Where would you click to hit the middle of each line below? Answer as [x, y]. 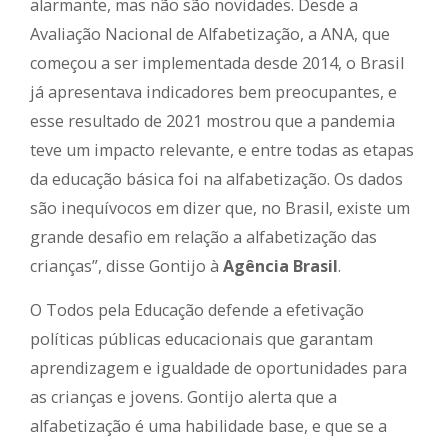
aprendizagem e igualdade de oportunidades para [218, 368]
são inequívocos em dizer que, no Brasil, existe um [220, 208]
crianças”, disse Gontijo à [126, 266]
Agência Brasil [280, 266]
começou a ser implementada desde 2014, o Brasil [217, 63]
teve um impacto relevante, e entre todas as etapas [222, 150]
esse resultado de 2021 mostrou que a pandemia [212, 121]
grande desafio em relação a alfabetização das [203, 237]
